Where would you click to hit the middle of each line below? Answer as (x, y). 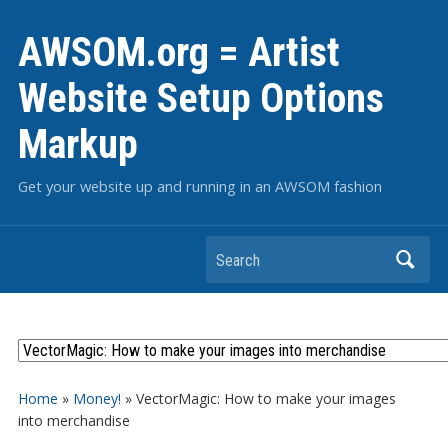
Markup (77, 144)
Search (232, 253)
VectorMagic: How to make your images (265, 398)
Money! (96, 398)
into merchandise (73, 420)
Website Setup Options (200, 98)
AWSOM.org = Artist (178, 52)
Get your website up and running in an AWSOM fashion (199, 186)
